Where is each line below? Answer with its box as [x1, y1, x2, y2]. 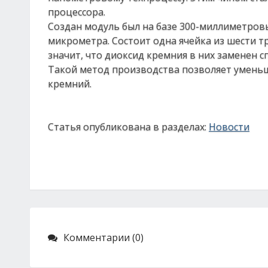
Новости [209, 120, 249, 133]
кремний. [48, 77, 92, 90]
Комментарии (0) [63, 231, 144, 244]
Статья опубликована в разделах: [48, 120, 209, 133]
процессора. [48, 5, 105, 19]
